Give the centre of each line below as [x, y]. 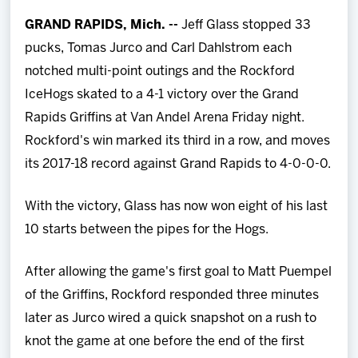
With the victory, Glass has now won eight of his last [177, 206]
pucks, [46, 48]
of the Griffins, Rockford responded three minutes [172, 295]
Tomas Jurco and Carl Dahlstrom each [180, 48]
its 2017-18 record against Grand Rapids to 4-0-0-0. [178, 164]
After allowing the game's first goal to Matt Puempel [179, 272]
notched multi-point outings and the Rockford [160, 71]
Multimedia [49, 151]
